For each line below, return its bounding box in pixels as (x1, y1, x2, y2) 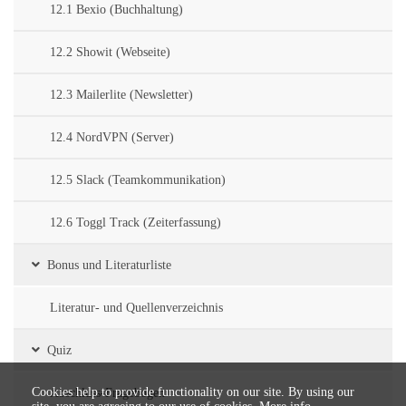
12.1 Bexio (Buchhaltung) (50, 3, 183, 17)
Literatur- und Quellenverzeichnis (50, 301, 223, 315)
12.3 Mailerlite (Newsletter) (50, 88, 193, 102)
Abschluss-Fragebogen (50, 386, 165, 401)
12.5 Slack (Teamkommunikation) (50, 173, 226, 188)
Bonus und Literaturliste (47, 258, 171, 273)
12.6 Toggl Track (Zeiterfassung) (50, 216, 221, 230)
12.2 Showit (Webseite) (50, 45, 170, 60)
